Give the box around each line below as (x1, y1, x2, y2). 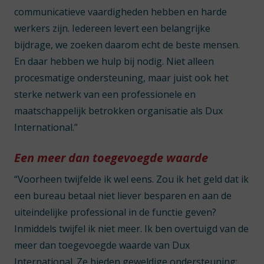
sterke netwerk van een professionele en (14, 88, 196, 101)
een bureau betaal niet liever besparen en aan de (14, 189, 232, 202)
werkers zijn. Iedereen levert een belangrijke (14, 22, 210, 35)
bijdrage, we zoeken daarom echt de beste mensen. (14, 38, 240, 51)
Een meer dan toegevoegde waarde (14, 150, 208, 166)
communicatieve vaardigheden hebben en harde (14, 5, 227, 18)
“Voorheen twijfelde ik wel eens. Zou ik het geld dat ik (14, 173, 249, 186)
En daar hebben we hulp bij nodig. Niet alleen (14, 55, 214, 68)
